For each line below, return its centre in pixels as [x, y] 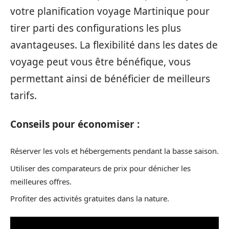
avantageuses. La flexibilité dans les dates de [114, 45]
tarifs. [24, 96]
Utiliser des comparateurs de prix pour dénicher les [100, 168]
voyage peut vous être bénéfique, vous [100, 62]
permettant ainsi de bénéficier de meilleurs [110, 79]
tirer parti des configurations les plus [96, 28]
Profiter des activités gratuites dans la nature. [90, 199]
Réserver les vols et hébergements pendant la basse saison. [114, 151]
